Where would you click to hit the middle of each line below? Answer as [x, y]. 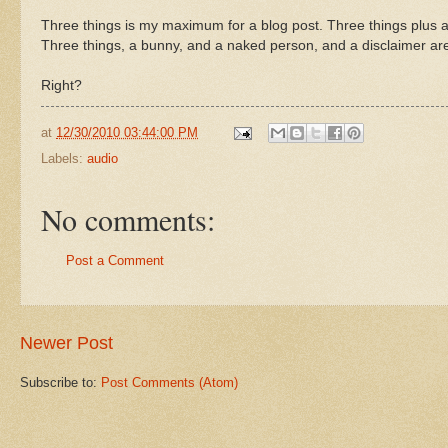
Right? [61, 85]
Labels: [64, 159]
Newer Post [66, 342]
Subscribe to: [60, 382]
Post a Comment [115, 261]
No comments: [128, 219]
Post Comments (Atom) [169, 382]
